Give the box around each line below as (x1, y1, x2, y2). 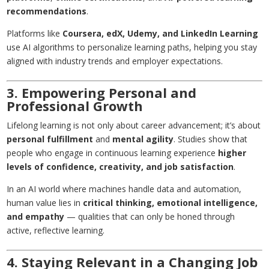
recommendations (7, 5, 87, 17)
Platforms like (7, 28, 63, 40)
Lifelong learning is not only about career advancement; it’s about (7, 119, 261, 131)
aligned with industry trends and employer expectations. (7, 55, 223, 67)
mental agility (112, 133, 174, 145)
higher (218, 147, 247, 159)
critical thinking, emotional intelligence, (83, 197, 258, 209)
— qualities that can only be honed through (64, 211, 235, 223)
